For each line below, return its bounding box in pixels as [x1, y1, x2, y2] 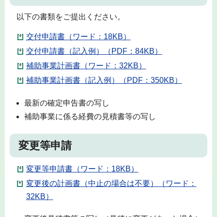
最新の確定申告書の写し [24, 98, 109, 107]
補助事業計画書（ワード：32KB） [26, 61, 146, 70]
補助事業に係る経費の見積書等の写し [24, 112, 156, 121]
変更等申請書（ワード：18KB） [26, 164, 139, 173]
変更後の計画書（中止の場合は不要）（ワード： [26, 179, 197, 187]
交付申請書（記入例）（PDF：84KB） [26, 46, 162, 55]
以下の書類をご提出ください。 [16, 12, 125, 21]
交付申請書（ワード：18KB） [26, 32, 131, 41]
